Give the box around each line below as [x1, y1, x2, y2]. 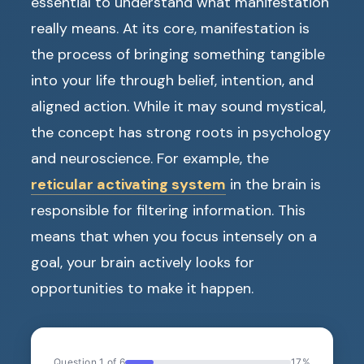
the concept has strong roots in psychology [31, 123, 331, 143]
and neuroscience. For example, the [31, 149, 269, 169]
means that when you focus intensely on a [31, 227, 317, 247]
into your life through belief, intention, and [31, 71, 314, 91]
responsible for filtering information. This [31, 201, 305, 221]
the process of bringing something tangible [31, 45, 325, 65]
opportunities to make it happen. [31, 279, 253, 299]
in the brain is [226, 175, 321, 195]
